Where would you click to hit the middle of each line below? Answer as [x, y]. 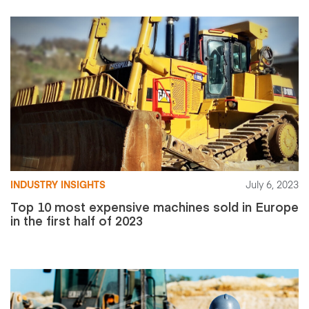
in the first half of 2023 [77, 220]
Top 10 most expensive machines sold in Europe [154, 206]
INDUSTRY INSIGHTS [58, 185]
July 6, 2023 [272, 185]
